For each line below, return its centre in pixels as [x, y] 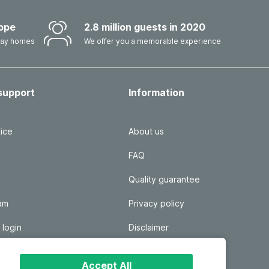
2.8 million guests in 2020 [145, 27]
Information [156, 92]
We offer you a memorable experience [153, 41]
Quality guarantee [164, 179]
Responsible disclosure [175, 251]
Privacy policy [156, 203]
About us [146, 131]
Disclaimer [149, 227]
